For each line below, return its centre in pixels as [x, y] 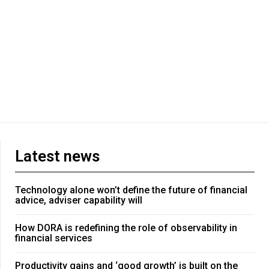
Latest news [57, 156]
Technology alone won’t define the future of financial [131, 190]
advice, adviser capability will [79, 201]
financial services [54, 238]
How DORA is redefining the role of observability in [126, 228]
